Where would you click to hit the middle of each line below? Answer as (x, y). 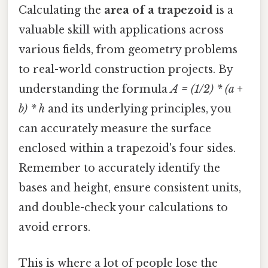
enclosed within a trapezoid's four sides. (127, 149)
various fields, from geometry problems (128, 50)
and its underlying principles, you (138, 109)
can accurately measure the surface (115, 129)
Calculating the (61, 10)
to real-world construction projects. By (126, 70)
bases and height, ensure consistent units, (130, 188)
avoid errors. (54, 228)
